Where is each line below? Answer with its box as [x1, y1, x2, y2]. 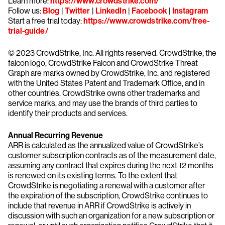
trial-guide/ [8, 26, 49, 36]
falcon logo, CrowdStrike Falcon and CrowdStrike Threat [8, 58, 198, 68]
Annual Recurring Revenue [8, 131, 103, 140]
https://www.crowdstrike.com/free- [83, 16, 210, 26]
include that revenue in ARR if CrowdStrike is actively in [8, 201, 191, 210]
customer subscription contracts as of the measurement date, [8, 151, 216, 160]
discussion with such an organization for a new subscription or [8, 211, 214, 220]
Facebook [131, 6, 167, 16]
